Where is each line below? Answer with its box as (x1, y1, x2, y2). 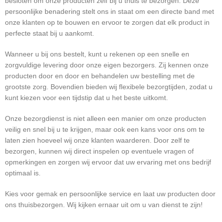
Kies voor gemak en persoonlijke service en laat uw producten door (5, 190, 216, 198)
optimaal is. (5, 169, 41, 177)
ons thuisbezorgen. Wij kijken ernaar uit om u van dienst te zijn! (5, 201, 203, 209)
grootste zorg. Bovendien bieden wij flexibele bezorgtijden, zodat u (5, 83, 213, 91)
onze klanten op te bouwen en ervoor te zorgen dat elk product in (5, 18, 210, 26)
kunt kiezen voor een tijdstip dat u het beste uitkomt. (5, 94, 168, 102)
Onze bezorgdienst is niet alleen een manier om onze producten (5, 114, 206, 122)
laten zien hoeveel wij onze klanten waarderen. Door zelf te (5, 136, 190, 144)
